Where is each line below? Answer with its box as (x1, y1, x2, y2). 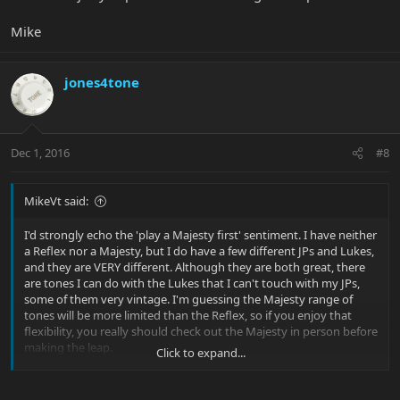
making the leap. (24, 339, 112, 356)
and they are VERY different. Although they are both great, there (24, 259, 365, 276)
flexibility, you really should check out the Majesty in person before (24, 323, 378, 340)
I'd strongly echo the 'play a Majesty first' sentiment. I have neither (24, 227, 377, 244)
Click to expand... (156, 345, 246, 362)
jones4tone (64, 72, 139, 91)
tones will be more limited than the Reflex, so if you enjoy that (24, 307, 352, 324)
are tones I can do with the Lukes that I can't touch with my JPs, (24, 275, 360, 292)
